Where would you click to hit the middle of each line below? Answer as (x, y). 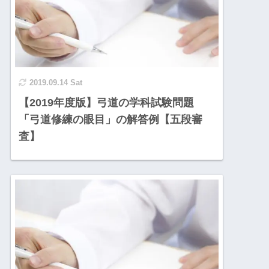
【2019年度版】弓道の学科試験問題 (107, 103)
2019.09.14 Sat (56, 83)
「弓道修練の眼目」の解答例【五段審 (111, 120)
